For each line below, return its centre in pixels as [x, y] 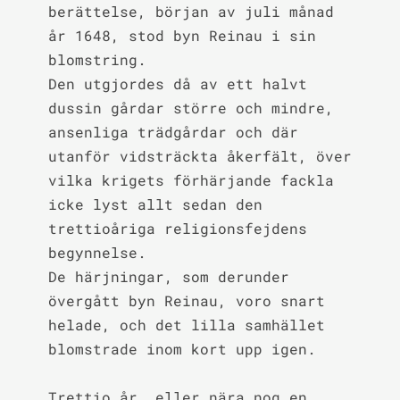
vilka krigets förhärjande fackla [191, 180]
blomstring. [97, 59]
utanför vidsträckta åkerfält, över [200, 156]
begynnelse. [97, 252]
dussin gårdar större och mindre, [191, 108]
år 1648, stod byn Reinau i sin [182, 35]
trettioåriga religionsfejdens [177, 228]
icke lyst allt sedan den [155, 204]
